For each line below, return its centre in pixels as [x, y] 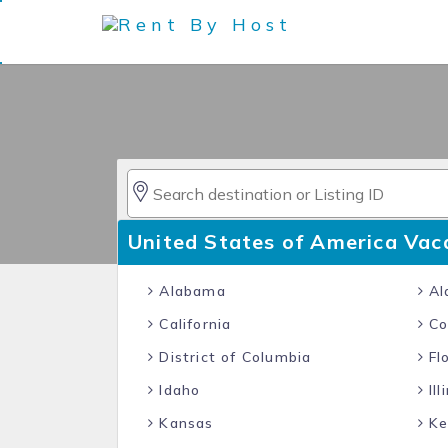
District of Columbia [233, 357]
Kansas [184, 423]
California [193, 324]
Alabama [190, 291]
